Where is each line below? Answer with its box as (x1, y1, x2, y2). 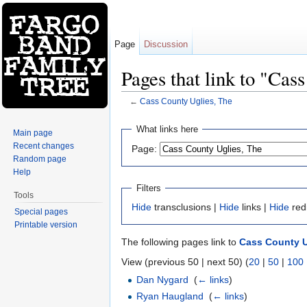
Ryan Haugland (136, 290, 204, 302)
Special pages (14, 206, 68, 217)
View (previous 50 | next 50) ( (121, 256, 249, 268)
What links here (136, 124, 198, 135)
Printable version (14, 219, 77, 230)
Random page (13, 153, 67, 164)
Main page (13, 127, 53, 138)
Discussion (144, 39, 188, 49)
